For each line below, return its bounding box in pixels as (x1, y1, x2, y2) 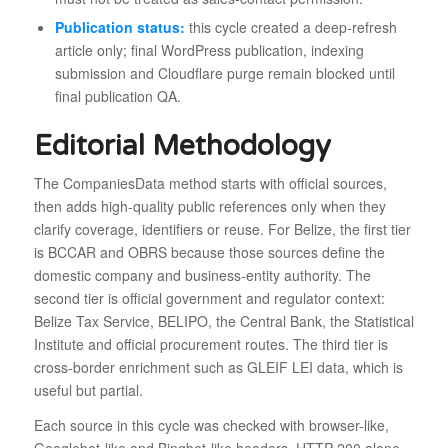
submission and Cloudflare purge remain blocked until (54, 62, 395, 83)
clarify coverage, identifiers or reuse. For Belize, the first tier (33, 219, 411, 240)
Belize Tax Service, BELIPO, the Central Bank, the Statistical (33, 311, 414, 332)
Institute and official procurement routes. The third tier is (33, 334, 388, 355)
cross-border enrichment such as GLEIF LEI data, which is (33, 357, 403, 378)
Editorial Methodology (33, 128, 331, 163)
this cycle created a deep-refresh (184, 16, 397, 37)
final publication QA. (54, 85, 181, 106)
